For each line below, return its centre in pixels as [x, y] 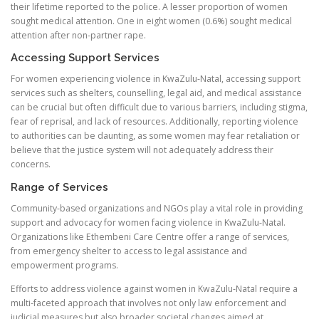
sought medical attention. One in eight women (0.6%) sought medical [151, 21]
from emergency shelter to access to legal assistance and [129, 251]
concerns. [31, 164]
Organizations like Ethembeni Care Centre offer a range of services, [150, 236]
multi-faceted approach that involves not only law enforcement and [148, 303]
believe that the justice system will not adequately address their [142, 150]
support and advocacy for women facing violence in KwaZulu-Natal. [148, 222]
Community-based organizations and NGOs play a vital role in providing [157, 208]
